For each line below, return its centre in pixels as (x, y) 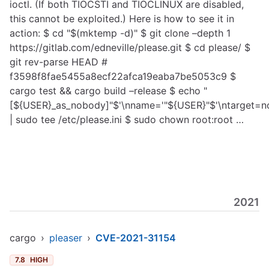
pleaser (66, 238)
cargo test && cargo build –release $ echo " (108, 91)
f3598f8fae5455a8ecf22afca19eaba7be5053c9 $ (123, 76)
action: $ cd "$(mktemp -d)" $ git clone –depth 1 (120, 33)
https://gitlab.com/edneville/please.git (96, 47)
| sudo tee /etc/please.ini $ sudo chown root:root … (127, 119)
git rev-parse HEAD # (59, 62)
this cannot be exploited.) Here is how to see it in (122, 19)
